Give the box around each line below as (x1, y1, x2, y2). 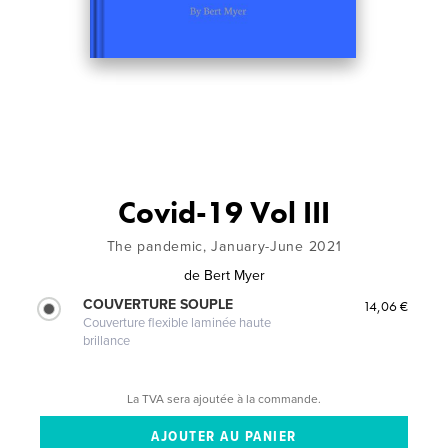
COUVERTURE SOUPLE (83, 295, 234, 313)
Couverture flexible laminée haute (83, 314, 272, 331)
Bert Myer (203, 266, 265, 284)
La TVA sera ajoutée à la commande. (127, 391, 321, 406)
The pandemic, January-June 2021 (106, 237, 342, 255)
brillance (83, 332, 131, 349)
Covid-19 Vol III (118, 193, 330, 232)
